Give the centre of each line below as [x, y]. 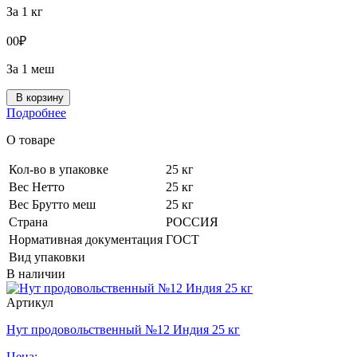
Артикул [30, 303]
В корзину [40, 98]
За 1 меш [30, 69]
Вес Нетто [37, 187]
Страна [28, 222]
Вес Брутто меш [52, 205]
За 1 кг [25, 12]
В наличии [36, 274]
